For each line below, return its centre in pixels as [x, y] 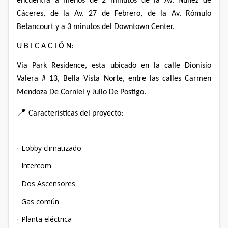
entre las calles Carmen [170, 79]
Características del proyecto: [76, 113]
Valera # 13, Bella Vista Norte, [71, 79]
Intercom [36, 165]
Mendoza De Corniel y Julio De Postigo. [81, 92]
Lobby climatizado [51, 148]
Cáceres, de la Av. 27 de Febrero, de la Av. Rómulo [114, 13]
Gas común [40, 201]
